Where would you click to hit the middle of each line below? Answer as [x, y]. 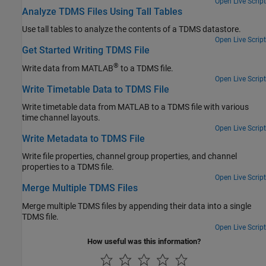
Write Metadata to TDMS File [83, 139]
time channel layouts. [61, 118]
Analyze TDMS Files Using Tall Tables [102, 11]
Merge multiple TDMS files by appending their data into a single [137, 206]
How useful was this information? [144, 241]
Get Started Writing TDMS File [86, 50]
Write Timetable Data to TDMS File [96, 89]
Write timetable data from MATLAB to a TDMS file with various [135, 107]
